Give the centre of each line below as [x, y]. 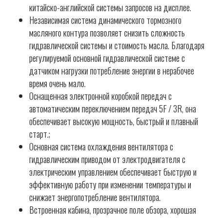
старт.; [40, 134]
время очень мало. [57, 83]
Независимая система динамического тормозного [105, 20]
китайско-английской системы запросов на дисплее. [110, 8]
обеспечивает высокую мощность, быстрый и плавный [114, 121]
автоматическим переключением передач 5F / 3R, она [113, 109]
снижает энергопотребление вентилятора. [95, 197]
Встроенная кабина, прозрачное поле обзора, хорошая [113, 210]
